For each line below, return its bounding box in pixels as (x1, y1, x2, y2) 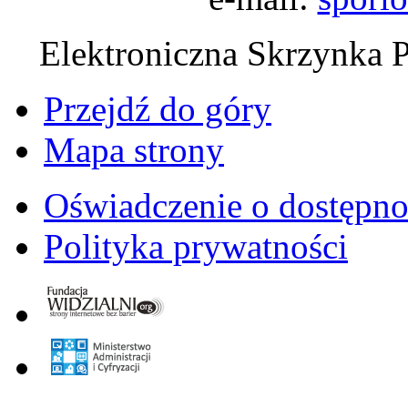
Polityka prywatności (44, 227, 348, 266)
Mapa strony (44, 130, 224, 169)
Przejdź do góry (44, 89, 271, 128)
